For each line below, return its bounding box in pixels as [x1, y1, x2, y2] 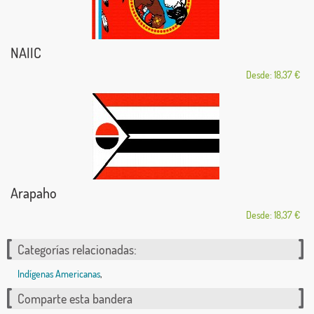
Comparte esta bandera [18, 290, 132, 306]
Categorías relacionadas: [18, 241, 137, 257]
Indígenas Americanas [18, 267, 100, 280]
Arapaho [11, 183, 57, 202]
